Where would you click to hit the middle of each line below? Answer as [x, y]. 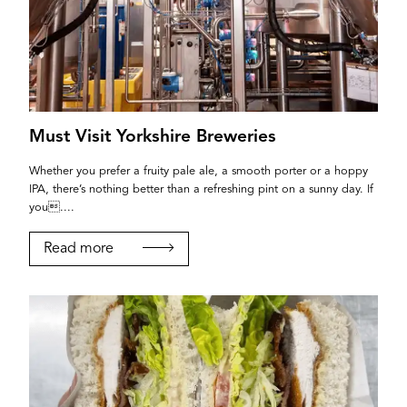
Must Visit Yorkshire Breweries [153, 138]
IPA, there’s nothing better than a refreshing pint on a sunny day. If [201, 190]
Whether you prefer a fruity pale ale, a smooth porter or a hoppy [199, 172]
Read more [79, 249]
